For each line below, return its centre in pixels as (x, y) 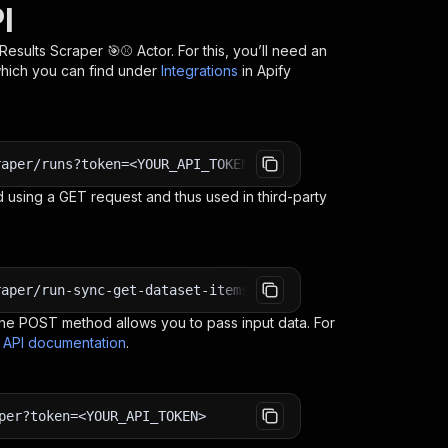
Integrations (199, 70)
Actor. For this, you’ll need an (230, 50)
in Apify (266, 70)
